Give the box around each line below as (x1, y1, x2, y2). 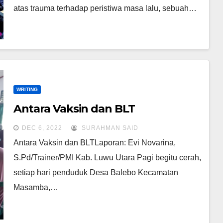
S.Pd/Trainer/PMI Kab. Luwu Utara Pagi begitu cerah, (13, 153, 201, 162)
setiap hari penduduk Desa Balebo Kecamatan (13, 168, 178, 177)
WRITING (16, 86, 38, 92)
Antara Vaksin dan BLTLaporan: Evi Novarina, (13, 138, 176, 147)
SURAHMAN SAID (79, 124, 138, 131)
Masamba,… (13, 183, 58, 192)
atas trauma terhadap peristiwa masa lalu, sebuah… (13, 3, 197, 12)
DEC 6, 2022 (21, 124, 62, 131)
